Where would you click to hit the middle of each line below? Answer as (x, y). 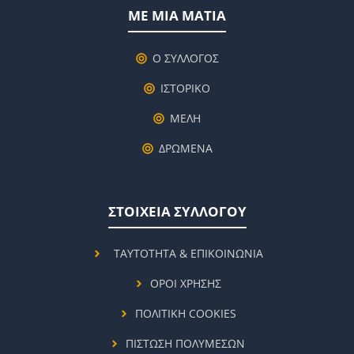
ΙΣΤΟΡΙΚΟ (185, 88)
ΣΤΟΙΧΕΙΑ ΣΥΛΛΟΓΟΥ (177, 211)
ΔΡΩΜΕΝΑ (185, 148)
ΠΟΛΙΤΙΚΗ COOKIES (185, 314)
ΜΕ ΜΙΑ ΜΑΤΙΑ (177, 15)
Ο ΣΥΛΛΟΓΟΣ (185, 58)
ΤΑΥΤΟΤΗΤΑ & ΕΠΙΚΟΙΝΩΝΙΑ (188, 254)
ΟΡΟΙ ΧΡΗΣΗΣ (185, 284)
